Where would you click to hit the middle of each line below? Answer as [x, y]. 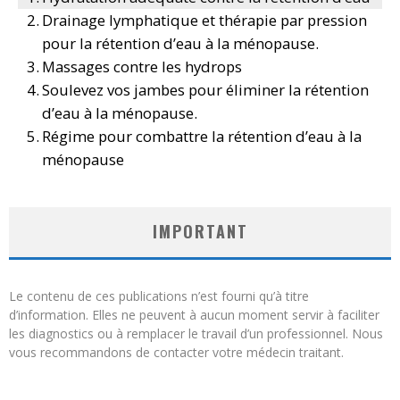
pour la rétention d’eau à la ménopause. [181, 44]
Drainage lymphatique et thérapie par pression [205, 21]
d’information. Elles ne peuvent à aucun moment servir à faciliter [194, 315]
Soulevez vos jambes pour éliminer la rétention [206, 90]
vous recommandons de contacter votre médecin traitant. [176, 353]
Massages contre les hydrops [142, 67]
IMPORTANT [200, 232]
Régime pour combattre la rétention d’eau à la [202, 137]
